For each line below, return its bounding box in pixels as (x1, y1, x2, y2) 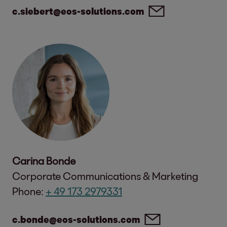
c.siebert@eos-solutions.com (12, 5, 144, 17)
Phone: (12, 184, 46, 197)
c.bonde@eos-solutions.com (12, 213, 140, 225)
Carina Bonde (12, 154, 75, 167)
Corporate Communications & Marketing (12, 169, 198, 182)
